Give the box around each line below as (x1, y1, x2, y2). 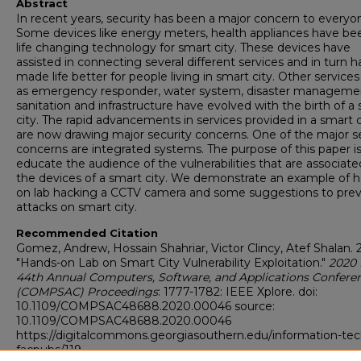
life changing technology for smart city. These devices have (16, 40, 351, 56)
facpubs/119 (16, 342, 81, 358)
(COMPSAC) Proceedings (16, 284, 158, 300)
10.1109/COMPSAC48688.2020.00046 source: (16, 299, 275, 314)
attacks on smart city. (16, 200, 137, 215)
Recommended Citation (16, 226, 158, 240)
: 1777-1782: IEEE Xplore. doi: (158, 284, 317, 300)
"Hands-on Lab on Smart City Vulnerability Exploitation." (16, 255, 329, 271)
